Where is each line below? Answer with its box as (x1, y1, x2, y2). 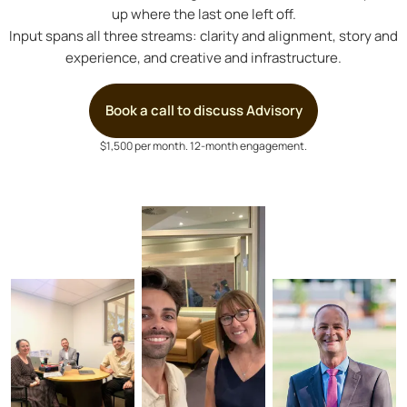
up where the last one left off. (111, 4, 296, 24)
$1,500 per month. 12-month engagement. (100, 138, 307, 154)
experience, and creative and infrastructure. (65, 47, 342, 67)
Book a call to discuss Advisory (104, 101, 303, 121)
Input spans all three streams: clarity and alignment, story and (9, 25, 398, 45)
